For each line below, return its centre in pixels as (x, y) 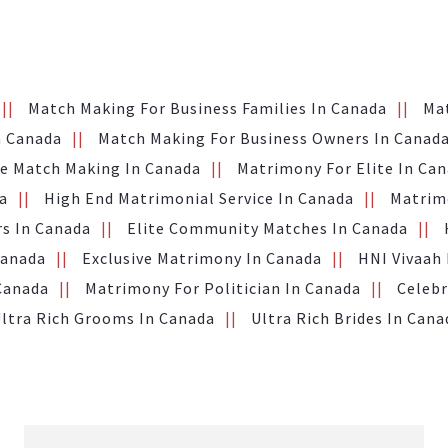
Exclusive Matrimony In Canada (201, 257)
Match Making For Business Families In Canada (207, 107)
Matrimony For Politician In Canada (222, 287)
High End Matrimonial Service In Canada (198, 197)
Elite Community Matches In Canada (267, 227)
